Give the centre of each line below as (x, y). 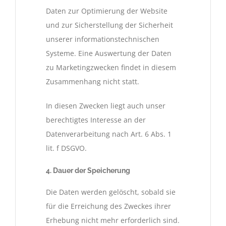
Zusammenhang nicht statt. (93, 82)
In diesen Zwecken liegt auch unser (106, 106)
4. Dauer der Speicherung (88, 171)
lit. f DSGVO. (66, 148)
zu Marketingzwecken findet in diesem (111, 68)
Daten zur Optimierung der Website (107, 11)
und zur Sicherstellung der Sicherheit (109, 25)
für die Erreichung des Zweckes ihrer (108, 206)
